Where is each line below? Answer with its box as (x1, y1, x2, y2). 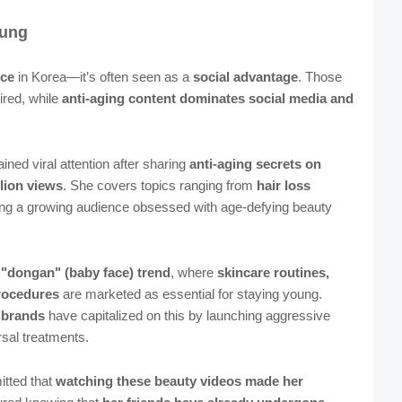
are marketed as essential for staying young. (58, 286, 322, 302)
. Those (297, 69, 342, 85)
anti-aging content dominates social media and (61, 91, 354, 107)
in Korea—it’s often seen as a (13, 69, 193, 85)
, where (170, 265, 217, 281)
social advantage (192, 69, 298, 85)
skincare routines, (216, 265, 329, 281)
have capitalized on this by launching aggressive (44, 308, 330, 324)
